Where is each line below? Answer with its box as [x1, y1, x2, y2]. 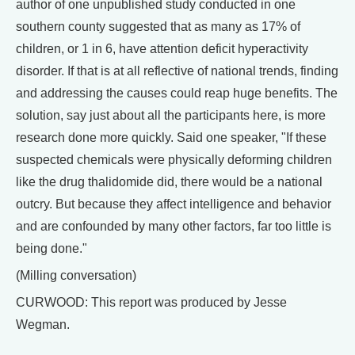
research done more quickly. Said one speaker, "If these [16, 131, 326, 144]
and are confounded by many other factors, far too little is [16, 219, 331, 233]
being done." [16, 242, 87, 255]
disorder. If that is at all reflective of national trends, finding [16, 64, 338, 78]
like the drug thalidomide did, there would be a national [16, 175, 323, 189]
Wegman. [16, 318, 70, 331]
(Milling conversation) [16, 269, 136, 282]
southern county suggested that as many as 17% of [16, 20, 300, 33]
